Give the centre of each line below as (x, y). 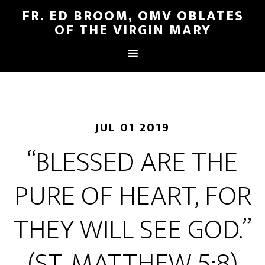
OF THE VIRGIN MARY (132, 30)
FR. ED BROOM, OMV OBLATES (132, 16)
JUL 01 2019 (132, 128)
